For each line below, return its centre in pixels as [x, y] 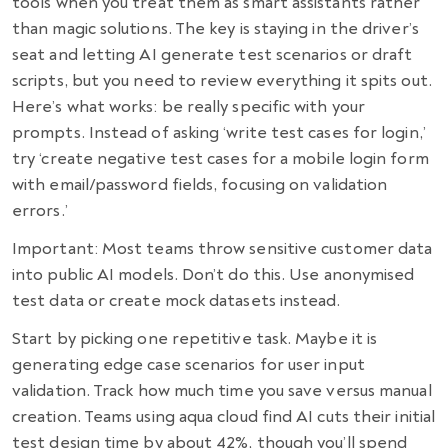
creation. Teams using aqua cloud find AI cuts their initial [224, 417]
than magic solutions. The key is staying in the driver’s [215, 29]
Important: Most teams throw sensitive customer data [222, 249]
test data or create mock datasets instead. [176, 301]
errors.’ [42, 211]
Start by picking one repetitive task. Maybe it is [195, 339]
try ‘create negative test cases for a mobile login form [220, 159]
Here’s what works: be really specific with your [188, 107]
